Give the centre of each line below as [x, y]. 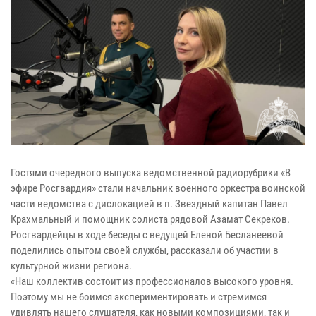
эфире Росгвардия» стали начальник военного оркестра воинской [158, 189]
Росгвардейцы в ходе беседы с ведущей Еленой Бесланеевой [147, 235]
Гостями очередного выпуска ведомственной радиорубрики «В [151, 173]
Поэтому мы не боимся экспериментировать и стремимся [139, 297]
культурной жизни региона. [71, 266]
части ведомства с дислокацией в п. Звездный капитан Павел [149, 204]
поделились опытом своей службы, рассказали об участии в [145, 251]
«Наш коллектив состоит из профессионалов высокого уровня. [152, 282]
